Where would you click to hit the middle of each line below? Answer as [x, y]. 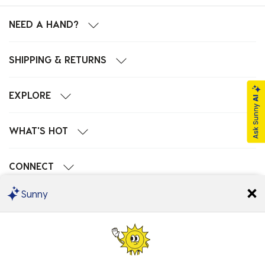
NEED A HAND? [44, 24]
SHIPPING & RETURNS [58, 60]
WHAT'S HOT [38, 131]
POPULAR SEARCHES [57, 202]
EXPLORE [30, 95]
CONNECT [31, 166]
